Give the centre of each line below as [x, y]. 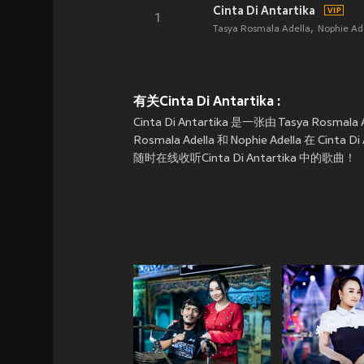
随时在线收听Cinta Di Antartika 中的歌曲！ [245, 159]
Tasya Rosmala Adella [261, 29]
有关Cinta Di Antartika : [207, 101]
